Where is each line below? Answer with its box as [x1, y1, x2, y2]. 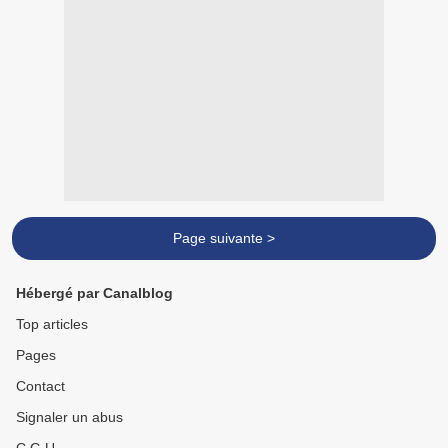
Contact [16, 378, 65, 395]
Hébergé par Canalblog [16, 285, 173, 302]
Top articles [16, 316, 88, 333]
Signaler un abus [16, 409, 123, 426]
